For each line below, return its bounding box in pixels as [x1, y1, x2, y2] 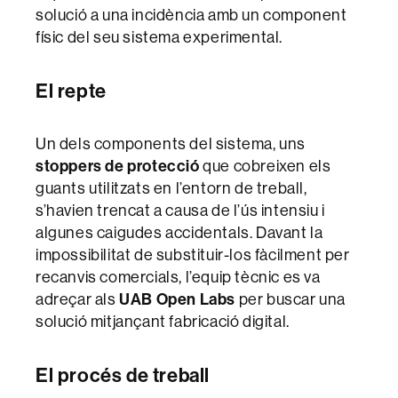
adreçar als [36, 288, 120, 309]
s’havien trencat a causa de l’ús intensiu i [36, 199, 325, 220]
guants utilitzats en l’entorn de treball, [36, 177, 307, 198]
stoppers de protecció [36, 155, 200, 176]
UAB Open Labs [119, 288, 236, 309]
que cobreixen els [199, 155, 331, 176]
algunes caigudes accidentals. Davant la [36, 221, 323, 243]
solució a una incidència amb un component [36, 4, 347, 25]
